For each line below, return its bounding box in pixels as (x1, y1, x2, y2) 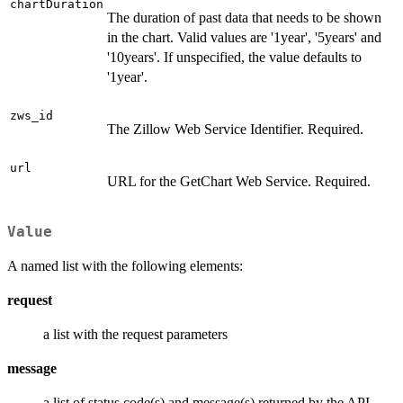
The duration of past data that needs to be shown (107, 10, 381, 26)
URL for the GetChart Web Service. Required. (107, 174, 371, 190)
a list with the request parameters (43, 326, 228, 342)
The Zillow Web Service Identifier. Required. (107, 121, 363, 138)
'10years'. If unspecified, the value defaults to (107, 49, 362, 66)
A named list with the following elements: (7, 257, 243, 273)
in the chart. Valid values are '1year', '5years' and (107, 30, 381, 46)
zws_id (10, 109, 53, 123)
